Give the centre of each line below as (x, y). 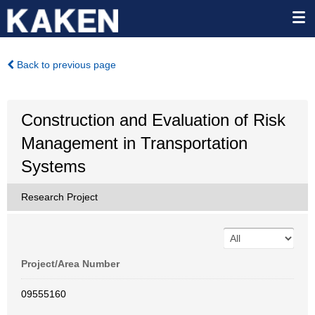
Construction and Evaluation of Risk (153, 120)
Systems (53, 166)
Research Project (59, 197)
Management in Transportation (134, 143)
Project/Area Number (70, 264)
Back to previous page (65, 65)
